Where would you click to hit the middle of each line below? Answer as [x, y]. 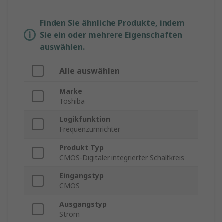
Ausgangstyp [83, 204]
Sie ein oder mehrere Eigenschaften [111, 35]
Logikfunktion [85, 119]
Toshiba [72, 101]
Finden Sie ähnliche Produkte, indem [112, 23]
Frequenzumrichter [90, 129]
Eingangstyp [82, 176]
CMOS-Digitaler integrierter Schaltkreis [122, 158]
